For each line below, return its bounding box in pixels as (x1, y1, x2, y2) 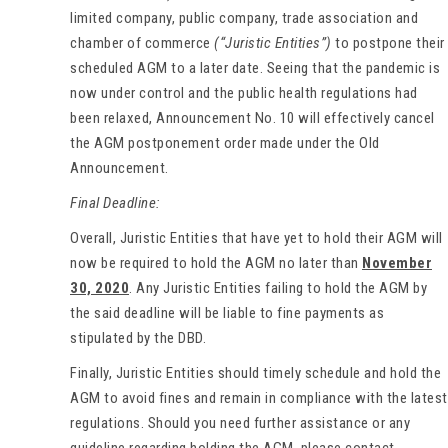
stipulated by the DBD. (70, 329, 206, 348)
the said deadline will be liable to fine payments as (70, 304, 384, 323)
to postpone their (331, 34, 445, 53)
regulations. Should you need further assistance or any (70, 414, 410, 433)
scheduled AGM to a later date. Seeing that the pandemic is (70, 59, 440, 78)
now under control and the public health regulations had (70, 84, 418, 103)
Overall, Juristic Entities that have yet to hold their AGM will (70, 229, 443, 248)
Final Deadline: (70, 194, 167, 213)
